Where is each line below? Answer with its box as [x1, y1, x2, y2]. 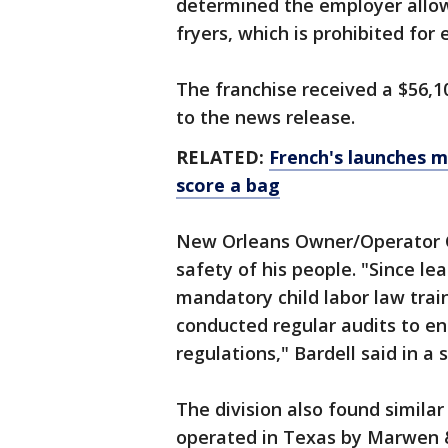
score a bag [176, 173, 280, 198]
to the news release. [176, 105, 355, 130]
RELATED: [176, 145, 269, 170]
